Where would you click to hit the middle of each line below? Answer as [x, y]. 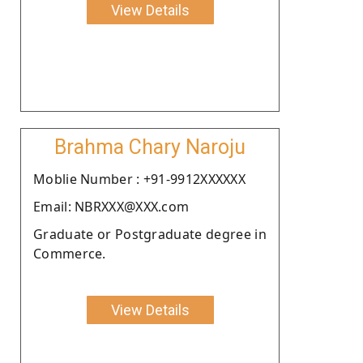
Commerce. [70, 253]
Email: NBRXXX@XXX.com [111, 206]
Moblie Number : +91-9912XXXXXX [139, 179]
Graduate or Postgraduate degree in [150, 234]
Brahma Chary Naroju [150, 147]
